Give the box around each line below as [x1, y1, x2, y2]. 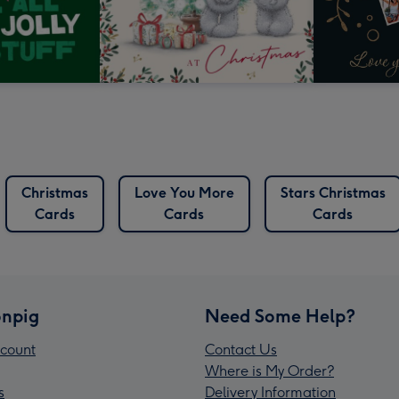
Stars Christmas [280, 184, 386, 202]
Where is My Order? [205, 362, 334, 380]
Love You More [134, 184, 234, 202]
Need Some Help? [205, 305, 355, 328]
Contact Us [205, 341, 277, 359]
